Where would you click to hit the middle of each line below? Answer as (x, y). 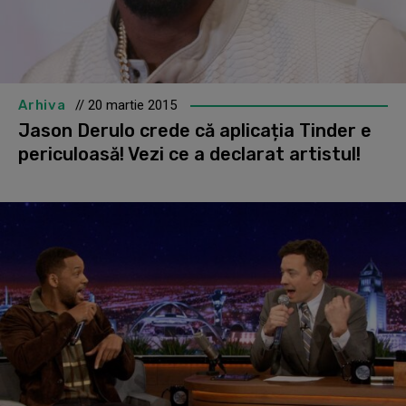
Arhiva (42, 105)
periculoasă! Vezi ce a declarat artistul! (189, 154)
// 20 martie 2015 (126, 105)
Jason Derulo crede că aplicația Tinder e (195, 130)
